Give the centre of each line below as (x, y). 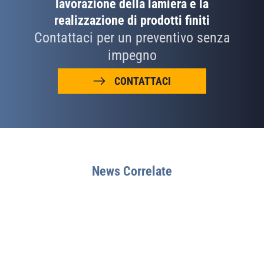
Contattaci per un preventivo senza (132, 37)
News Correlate (132, 171)
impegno (132, 55)
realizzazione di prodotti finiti (132, 20)
